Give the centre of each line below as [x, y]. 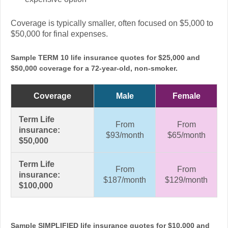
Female [186, 96]
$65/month [186, 135]
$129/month [186, 180]
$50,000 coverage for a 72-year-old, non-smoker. [94, 68]
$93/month [125, 135]
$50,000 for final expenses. [59, 34]
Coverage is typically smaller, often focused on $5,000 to [112, 23]
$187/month [125, 180]
